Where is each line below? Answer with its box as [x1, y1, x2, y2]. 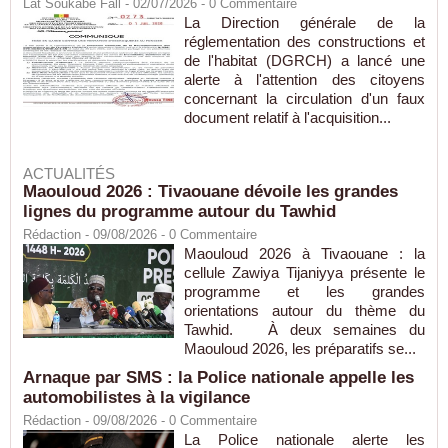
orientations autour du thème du [183, 302, 425, 320]
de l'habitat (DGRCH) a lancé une [183, 52, 425, 70]
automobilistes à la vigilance [23, 388, 250, 408]
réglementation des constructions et [183, 33, 425, 51]
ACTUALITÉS [23, 165, 115, 183]
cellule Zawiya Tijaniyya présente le [183, 264, 425, 282]
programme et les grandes [183, 283, 425, 301]
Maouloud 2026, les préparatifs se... [183, 340, 416, 358]
